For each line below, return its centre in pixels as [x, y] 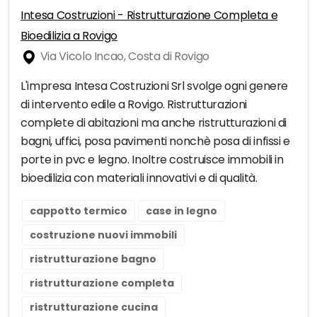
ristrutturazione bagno [93, 259]
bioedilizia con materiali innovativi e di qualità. [139, 178]
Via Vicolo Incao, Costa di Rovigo [124, 57]
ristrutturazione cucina [94, 307]
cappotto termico [79, 211]
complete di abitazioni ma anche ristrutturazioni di [154, 123]
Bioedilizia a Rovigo [69, 36]
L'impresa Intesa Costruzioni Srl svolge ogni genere [155, 86]
